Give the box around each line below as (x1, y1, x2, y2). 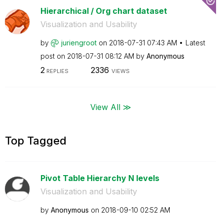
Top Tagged (5, 134, 67, 147)
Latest (185, 38, 205, 47)
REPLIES (44, 68, 69, 74)
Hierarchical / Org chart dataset (40, 5, 167, 16)
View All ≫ (90, 102, 131, 111)
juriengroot (61, 38, 97, 47)
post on (40, 51, 67, 60)
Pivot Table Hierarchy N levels (40, 173, 159, 183)
